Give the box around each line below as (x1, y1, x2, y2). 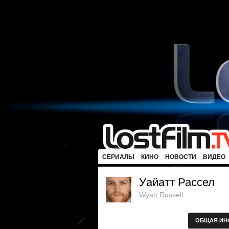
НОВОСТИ (165, 153, 196, 161)
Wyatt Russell (139, 191, 183, 199)
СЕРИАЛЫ (102, 153, 134, 161)
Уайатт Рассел (139, 176, 215, 189)
